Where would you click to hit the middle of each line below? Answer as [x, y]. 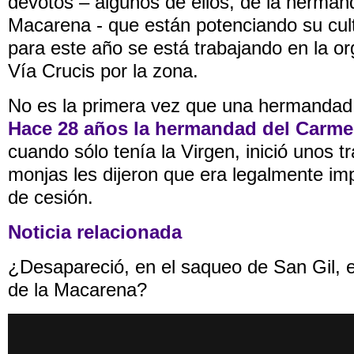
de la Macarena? [77, 290]
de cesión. [51, 198]
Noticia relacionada [95, 232]
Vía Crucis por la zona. [103, 71]
